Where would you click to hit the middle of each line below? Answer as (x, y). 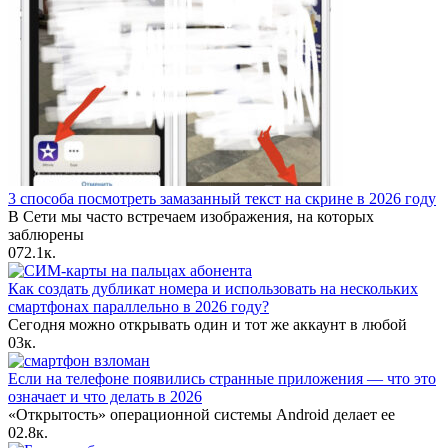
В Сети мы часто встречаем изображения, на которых (191, 217)
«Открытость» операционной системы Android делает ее (201, 415)
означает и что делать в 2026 (105, 397)
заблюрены (46, 235)
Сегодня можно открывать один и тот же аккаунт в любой (207, 325)
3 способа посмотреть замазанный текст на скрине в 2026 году (222, 199)
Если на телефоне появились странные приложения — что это (222, 379)
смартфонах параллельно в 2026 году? (138, 307)
